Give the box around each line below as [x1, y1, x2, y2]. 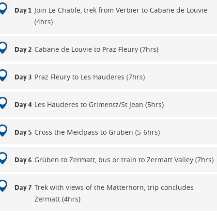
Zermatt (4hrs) [34, 194, 80, 203]
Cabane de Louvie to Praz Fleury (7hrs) [34, 45, 158, 54]
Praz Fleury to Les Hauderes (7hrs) [34, 72, 145, 81]
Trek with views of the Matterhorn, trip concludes [34, 183, 194, 192]
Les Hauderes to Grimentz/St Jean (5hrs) [34, 100, 164, 109]
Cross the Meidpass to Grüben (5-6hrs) [34, 127, 160, 137]
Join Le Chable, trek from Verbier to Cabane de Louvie [34, 5, 207, 15]
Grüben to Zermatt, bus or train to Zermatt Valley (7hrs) [34, 155, 214, 164]
